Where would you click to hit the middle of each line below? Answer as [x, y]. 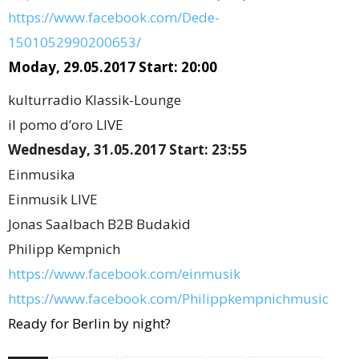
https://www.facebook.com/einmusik [124, 274]
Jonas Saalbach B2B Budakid [99, 224]
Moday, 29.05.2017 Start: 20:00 [113, 67]
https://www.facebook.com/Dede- [114, 17]
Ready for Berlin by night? [89, 323]
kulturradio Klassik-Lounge [95, 100]
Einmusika [42, 174]
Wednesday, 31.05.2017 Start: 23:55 [128, 149]
